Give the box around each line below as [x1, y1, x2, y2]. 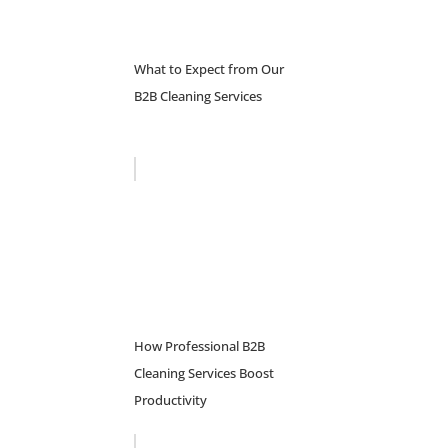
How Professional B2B [134, 337, 266, 355]
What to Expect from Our [134, 60, 285, 78]
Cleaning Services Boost [134, 364, 275, 382]
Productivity [134, 391, 208, 409]
